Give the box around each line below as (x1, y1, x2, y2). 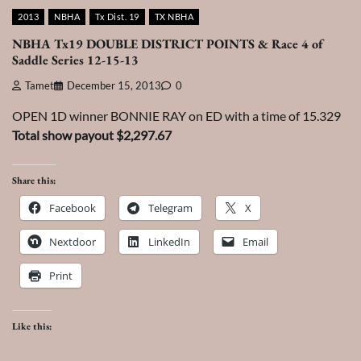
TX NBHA (154, 11, 193, 23)
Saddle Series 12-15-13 (12, 51, 139, 68)
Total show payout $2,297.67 (12, 127, 172, 143)
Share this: (12, 174, 56, 188)
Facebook (49, 201, 96, 216)
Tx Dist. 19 (95, 11, 139, 23)
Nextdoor (49, 234, 96, 250)
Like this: (12, 320, 52, 334)
